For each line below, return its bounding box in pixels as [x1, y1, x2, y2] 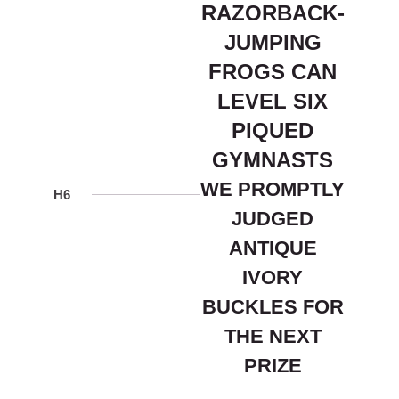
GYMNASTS [212, 148, 333, 173]
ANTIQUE [228, 237, 317, 260]
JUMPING [224, 30, 322, 55]
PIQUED [232, 118, 313, 143]
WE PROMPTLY [200, 178, 345, 201]
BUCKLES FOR [201, 296, 344, 319]
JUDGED [232, 208, 313, 231]
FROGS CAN [208, 60, 337, 85]
